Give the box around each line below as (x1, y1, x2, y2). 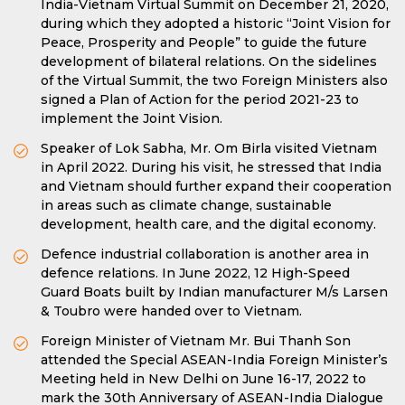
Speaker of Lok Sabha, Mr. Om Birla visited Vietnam (41, 140, 377, 156)
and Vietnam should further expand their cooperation (41, 178, 391, 194)
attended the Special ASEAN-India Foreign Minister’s (41, 352, 388, 368)
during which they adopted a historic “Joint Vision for (41, 15, 391, 32)
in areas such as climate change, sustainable (41, 197, 332, 213)
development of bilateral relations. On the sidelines (41, 53, 377, 70)
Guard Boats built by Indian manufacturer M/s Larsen (41, 284, 388, 300)
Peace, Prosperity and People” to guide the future (41, 34, 367, 51)
